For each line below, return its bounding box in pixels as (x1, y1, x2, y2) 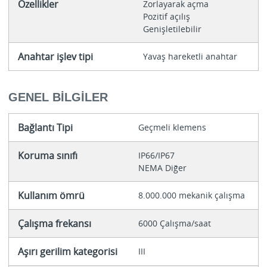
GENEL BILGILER (8, 91, 108, 104)
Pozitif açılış (142, 10, 193, 22)
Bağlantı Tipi (17, 121, 73, 135)
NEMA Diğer (138, 162, 187, 174)
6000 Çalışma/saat (138, 218, 211, 229)
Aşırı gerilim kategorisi (17, 245, 117, 259)
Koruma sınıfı (17, 149, 77, 163)
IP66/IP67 (138, 150, 177, 162)
